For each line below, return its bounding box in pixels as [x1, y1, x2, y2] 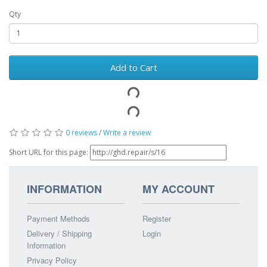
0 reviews [66, 127, 97, 138]
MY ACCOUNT [142, 181, 215, 197]
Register [142, 212, 171, 224]
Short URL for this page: [9, 147, 90, 157]
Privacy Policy [27, 254, 77, 266]
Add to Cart [110, 61, 157, 73]
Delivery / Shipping [27, 227, 92, 239]
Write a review [103, 127, 151, 138]
